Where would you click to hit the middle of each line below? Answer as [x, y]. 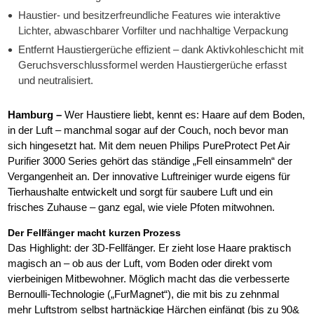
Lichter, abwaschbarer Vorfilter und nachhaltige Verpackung [153, 30]
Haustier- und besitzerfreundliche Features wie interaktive [150, 15]
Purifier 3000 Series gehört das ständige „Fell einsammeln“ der [150, 161]
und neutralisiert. [57, 80]
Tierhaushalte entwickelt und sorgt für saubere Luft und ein [141, 192]
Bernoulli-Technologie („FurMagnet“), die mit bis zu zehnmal [144, 294]
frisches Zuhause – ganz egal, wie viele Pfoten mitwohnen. [142, 207]
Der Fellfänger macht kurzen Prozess [94, 233]
